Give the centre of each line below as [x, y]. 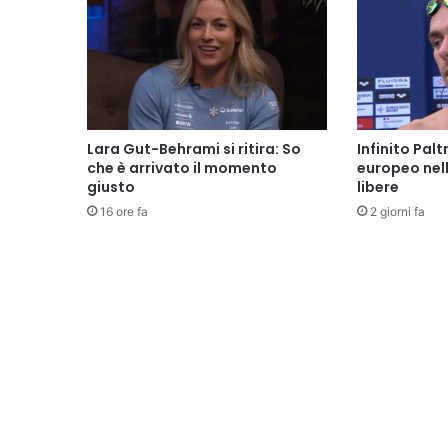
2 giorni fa [397, 212]
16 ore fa [124, 212]
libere [377, 187]
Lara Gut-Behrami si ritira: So [194, 149]
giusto [111, 187]
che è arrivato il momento [182, 168]
